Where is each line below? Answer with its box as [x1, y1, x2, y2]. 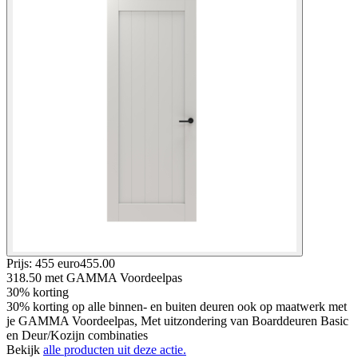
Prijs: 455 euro [6, 256, 80, 270]
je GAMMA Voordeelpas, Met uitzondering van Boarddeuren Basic [6, 313, 348, 328]
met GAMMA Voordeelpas [45, 270, 182, 284]
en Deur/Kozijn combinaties [6, 328, 148, 342]
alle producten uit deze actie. [43, 342, 186, 356]
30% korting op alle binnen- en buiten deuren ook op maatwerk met [6, 299, 347, 313]
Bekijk [6, 342, 43, 356]
